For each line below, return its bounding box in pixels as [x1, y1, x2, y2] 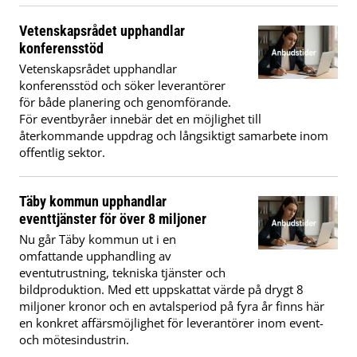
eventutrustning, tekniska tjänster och [19, 265, 226, 281]
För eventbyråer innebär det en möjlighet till [19, 110, 261, 127]
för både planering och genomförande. [19, 93, 231, 110]
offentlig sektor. [19, 143, 105, 160]
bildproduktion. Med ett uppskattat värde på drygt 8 [19, 281, 304, 298]
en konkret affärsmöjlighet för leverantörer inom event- [19, 315, 324, 331]
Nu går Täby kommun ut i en [19, 231, 176, 248]
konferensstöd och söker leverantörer [19, 76, 226, 93]
